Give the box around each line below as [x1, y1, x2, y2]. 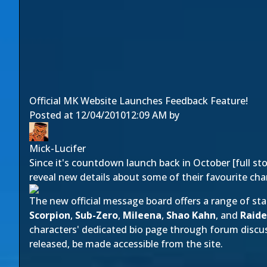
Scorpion [29, 209, 70, 222]
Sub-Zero [75, 209, 118, 222]
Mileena [123, 209, 162, 222]
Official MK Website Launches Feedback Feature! [29, 94, 248, 107]
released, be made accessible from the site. [29, 237, 223, 250]
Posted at [29, 108, 76, 122]
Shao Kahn [166, 209, 216, 222]
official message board [71, 194, 172, 207]
